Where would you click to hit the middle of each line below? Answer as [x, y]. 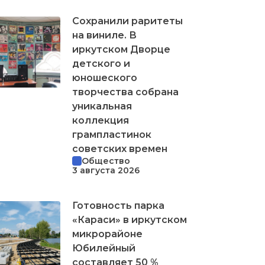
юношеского [105, 77]
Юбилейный [104, 248]
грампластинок [112, 134]
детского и [101, 63]
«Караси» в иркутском [130, 219]
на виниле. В [104, 35]
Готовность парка [118, 205]
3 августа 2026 [106, 170]
